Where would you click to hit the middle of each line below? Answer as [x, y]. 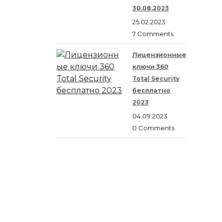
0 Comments [153, 128]
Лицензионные [159, 55]
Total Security [156, 79]
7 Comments [153, 34]
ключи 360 [150, 67]
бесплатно [151, 91]
